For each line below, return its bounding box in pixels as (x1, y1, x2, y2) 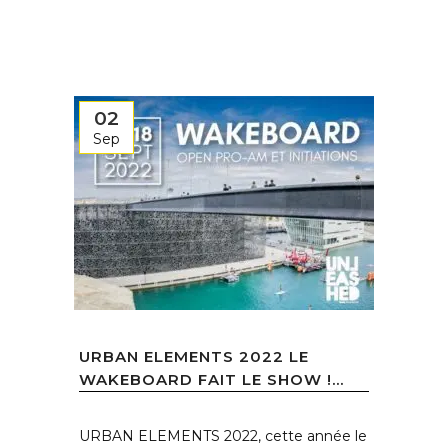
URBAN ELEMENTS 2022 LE (79, 347, 309, 366)
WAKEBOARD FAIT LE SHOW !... (79, 370, 344, 389)
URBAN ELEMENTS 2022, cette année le (79, 427, 367, 445)
